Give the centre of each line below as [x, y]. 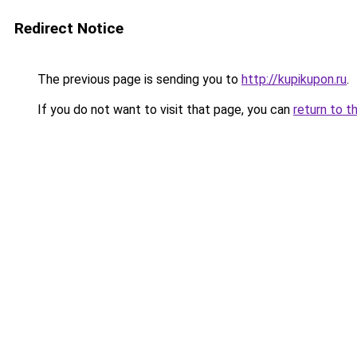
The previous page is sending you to [138, 79]
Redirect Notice [69, 28]
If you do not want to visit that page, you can [164, 110]
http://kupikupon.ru [294, 79]
